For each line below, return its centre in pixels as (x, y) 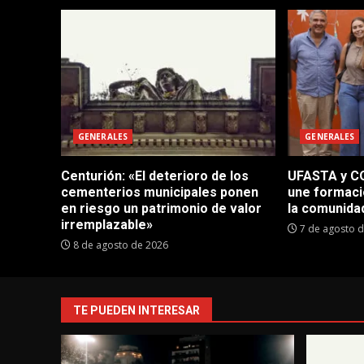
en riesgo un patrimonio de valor (161, 208)
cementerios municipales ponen (160, 192)
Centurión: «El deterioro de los (155, 175)
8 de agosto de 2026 (119, 245)
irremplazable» (107, 224)
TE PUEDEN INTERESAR (136, 310)
